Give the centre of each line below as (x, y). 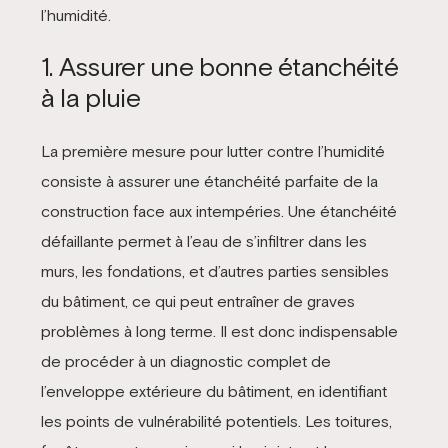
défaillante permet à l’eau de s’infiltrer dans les (203, 240)
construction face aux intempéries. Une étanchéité (218, 210)
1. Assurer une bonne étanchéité (219, 67)
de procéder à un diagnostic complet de (185, 360)
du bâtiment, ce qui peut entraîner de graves (197, 300)
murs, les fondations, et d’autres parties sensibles (214, 270)
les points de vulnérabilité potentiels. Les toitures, (216, 420)
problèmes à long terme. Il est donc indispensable (219, 330)
